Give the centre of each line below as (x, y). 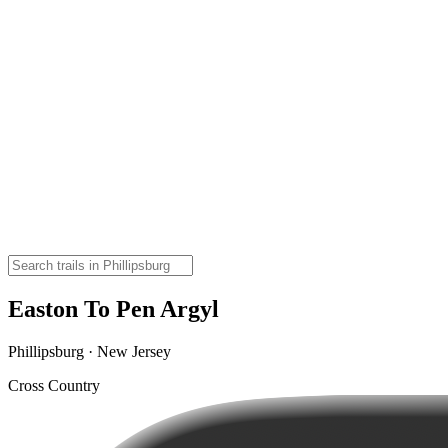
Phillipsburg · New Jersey (89, 351)
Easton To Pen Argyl (113, 308)
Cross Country (54, 385)
